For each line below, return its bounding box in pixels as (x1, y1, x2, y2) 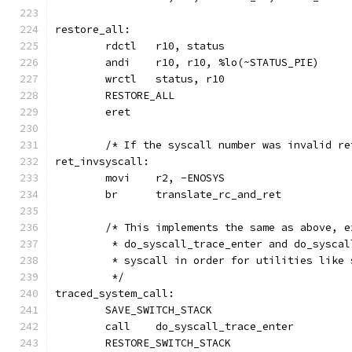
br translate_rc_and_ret (156, 188, 281, 201)
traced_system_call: (55, 287, 174, 300)
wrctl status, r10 (156, 72, 225, 86)
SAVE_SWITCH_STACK (105, 303, 212, 317)
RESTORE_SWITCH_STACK (105, 336, 231, 350)
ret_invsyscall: (55, 155, 149, 168)
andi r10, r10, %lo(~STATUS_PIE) (156, 56, 319, 69)
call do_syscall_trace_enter (156, 320, 294, 333)
